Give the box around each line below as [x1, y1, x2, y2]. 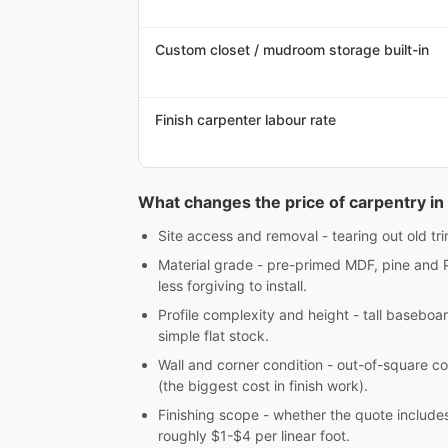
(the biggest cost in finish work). [158, 377, 368, 394]
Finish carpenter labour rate [155, 111, 336, 128]
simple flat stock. [158, 327, 269, 344]
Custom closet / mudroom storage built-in [155, 41, 429, 58]
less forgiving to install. [158, 277, 307, 294]
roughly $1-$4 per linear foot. [158, 427, 350, 444]
